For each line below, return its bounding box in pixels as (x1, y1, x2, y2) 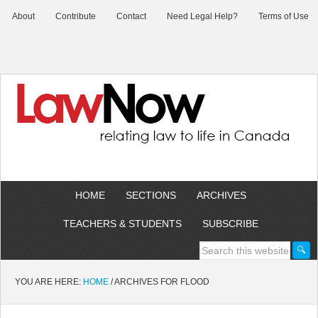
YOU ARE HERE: (15, 277, 83, 287)
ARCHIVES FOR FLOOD (113, 277, 209, 287)
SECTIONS (125, 190, 176, 201)
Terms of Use (258, 11, 309, 21)
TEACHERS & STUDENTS (62, 218, 182, 229)
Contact (116, 11, 146, 21)
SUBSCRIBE (202, 218, 258, 229)
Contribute (55, 11, 96, 21)
